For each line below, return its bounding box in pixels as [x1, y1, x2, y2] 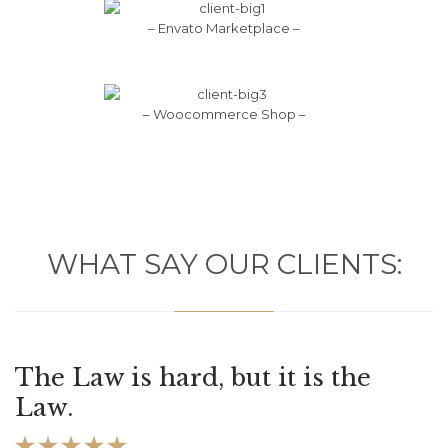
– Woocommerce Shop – [142, 106, 306, 123]
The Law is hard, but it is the [15, 363, 371, 393]
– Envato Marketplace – [148, 20, 300, 37]
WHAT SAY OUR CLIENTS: [46, 247, 402, 282]
